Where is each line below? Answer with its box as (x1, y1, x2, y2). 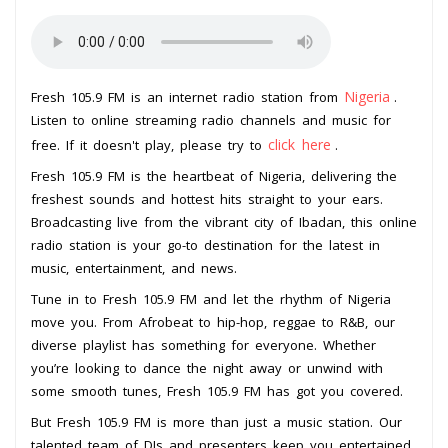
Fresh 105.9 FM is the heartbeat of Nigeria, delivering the (31, 166, 397, 185)
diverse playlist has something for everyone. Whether (31, 335, 376, 354)
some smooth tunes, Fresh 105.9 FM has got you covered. (31, 381, 403, 400)
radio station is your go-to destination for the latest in (31, 235, 380, 254)
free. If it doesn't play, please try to (31, 135, 268, 154)
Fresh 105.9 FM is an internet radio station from (31, 87, 344, 106)
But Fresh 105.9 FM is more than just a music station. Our (31, 412, 402, 431)
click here (268, 134, 331, 154)
